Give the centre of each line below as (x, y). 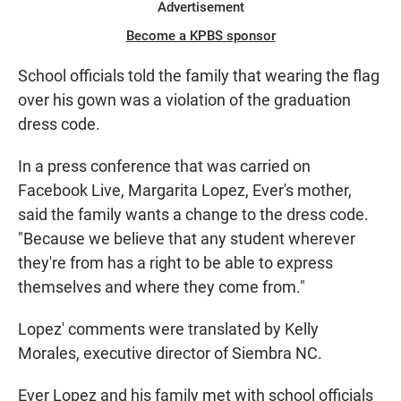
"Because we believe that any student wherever (187, 239)
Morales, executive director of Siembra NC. (170, 354)
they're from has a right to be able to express (175, 263)
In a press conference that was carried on (164, 166)
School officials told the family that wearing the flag (199, 76)
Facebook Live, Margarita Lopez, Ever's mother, (185, 191)
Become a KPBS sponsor (200, 36)
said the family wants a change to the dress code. (193, 215)
